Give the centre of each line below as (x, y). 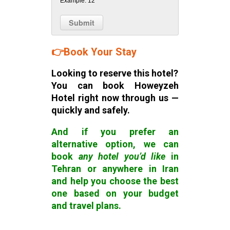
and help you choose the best (115, 181)
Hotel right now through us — (115, 98)
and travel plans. (86, 206)
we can (161, 144)
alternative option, (98, 144)
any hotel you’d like (122, 157)
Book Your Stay (100, 52)
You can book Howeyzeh (115, 86)
